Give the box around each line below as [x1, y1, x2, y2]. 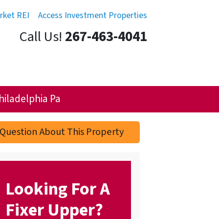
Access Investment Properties [38, 9, 147, 22]
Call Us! [20, 27, 62, 47]
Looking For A [5, 176, 110, 202]
